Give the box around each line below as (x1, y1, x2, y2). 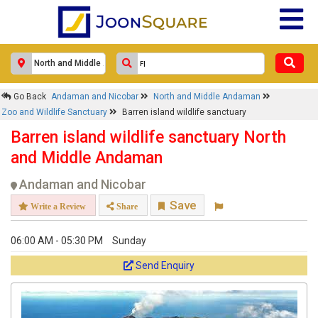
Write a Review (28, 202, 86, 211)
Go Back (11, 92, 46, 102)
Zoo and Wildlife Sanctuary (1, 107, 109, 117)
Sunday (112, 235, 146, 246)
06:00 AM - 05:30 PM (11, 235, 103, 246)
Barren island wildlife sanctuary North (11, 128, 286, 147)
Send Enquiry (136, 260, 194, 271)
